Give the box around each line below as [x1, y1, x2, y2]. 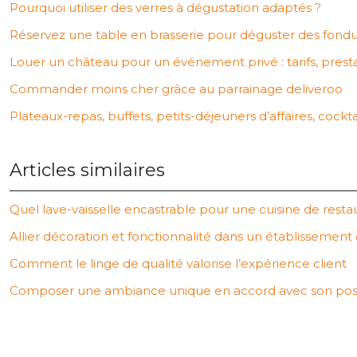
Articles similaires [10, 159, 165, 181]
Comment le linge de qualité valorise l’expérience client [10, 256, 347, 271]
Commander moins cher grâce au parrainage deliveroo [10, 81, 343, 96]
